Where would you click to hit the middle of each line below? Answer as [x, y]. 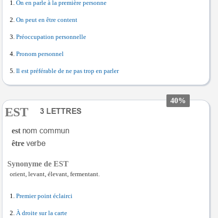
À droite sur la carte [42, 213]
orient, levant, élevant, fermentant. [55, 174]
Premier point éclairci [44, 196]
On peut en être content [47, 20]
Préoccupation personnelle [51, 37]
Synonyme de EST [38, 164]
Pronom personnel [40, 54]
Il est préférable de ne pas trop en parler [67, 71]
